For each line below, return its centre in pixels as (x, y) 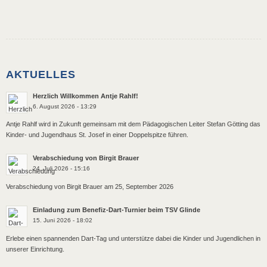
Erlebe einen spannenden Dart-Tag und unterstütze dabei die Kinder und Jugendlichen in (133, 238)
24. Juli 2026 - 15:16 (61, 169)
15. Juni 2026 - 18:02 (63, 221)
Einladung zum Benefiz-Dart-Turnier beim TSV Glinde (117, 210)
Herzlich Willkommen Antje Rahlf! (86, 96)
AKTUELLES (41, 74)
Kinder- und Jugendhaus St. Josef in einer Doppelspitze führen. (97, 134)
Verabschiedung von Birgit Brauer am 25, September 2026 (90, 186)
